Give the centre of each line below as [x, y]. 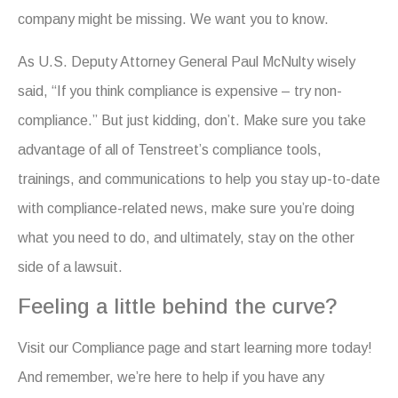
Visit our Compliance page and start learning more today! [195, 348]
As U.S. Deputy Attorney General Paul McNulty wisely [187, 61]
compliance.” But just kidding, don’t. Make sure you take [192, 120]
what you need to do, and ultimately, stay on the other [186, 237]
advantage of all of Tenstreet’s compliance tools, [170, 149]
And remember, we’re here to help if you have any [171, 378]
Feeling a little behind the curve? [178, 306]
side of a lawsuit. [72, 267]
